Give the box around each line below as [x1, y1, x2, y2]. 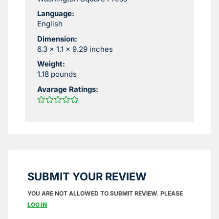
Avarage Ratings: [37, 85, 98, 94]
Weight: [37, 59, 65, 69]
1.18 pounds [37, 69, 77, 79]
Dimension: [37, 34, 77, 44]
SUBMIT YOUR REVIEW [27, 170, 147, 183]
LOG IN [27, 200, 47, 208]
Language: [37, 9, 74, 19]
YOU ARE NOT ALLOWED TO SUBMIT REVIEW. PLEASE [27, 189, 183, 197]
